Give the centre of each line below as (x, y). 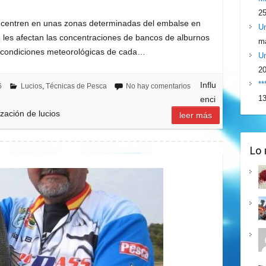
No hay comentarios (158, 86)
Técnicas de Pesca (76, 86)
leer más (196, 115)
